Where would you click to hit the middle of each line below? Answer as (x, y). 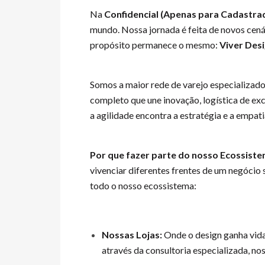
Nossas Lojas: (132, 235)
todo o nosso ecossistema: (143, 185)
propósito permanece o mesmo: (155, 45)
